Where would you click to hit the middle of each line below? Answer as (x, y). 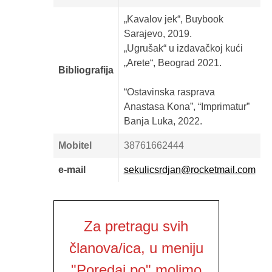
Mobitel (75, 145)
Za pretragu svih (136, 226)
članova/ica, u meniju (136, 248)
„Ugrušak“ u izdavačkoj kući (183, 48)
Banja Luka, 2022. (163, 121)
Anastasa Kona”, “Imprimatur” (186, 107)
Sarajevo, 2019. (158, 34)
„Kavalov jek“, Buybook (173, 19)
